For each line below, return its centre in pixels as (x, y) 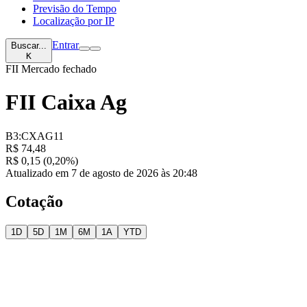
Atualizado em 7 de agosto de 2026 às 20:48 (101, 173)
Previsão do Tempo (75, 8)
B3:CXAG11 (35, 136)
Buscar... (29, 45)
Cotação (34, 202)
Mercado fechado (58, 69)
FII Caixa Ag (66, 102)
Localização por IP (74, 21)
